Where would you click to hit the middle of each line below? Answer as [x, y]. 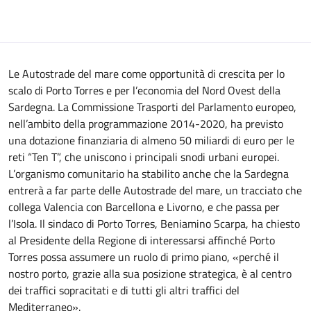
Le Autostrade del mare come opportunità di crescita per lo [146, 74]
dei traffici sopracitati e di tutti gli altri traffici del [124, 290]
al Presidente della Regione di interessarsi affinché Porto [142, 240]
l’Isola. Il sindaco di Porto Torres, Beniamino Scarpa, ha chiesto [154, 224]
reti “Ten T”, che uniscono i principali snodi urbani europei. [144, 157]
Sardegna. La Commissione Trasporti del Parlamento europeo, [152, 107]
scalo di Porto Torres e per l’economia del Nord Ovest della [144, 90]
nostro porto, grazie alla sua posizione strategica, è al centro [150, 274]
